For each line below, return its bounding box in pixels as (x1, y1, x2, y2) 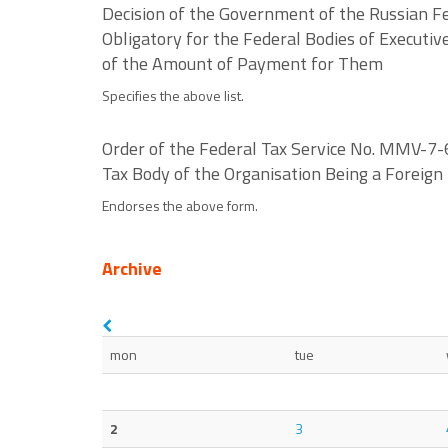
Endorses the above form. (102, 195, 258, 216)
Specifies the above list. (102, 85, 244, 106)
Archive (102, 255, 162, 282)
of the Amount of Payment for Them (102, 50, 383, 77)
